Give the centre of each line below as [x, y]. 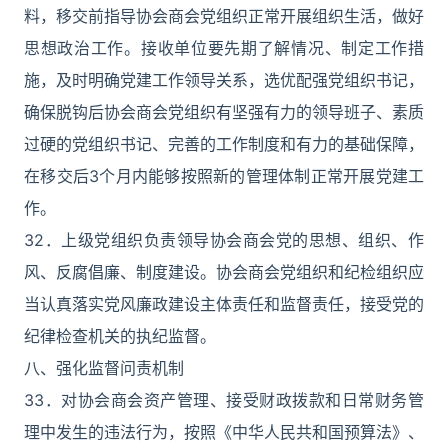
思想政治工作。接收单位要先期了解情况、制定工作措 [224, 48]
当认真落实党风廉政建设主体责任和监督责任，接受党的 [224, 304]
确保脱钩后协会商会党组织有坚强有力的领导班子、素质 [224, 112]
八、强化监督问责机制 [104, 368]
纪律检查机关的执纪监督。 [120, 336]
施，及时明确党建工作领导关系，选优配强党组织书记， [224, 80]
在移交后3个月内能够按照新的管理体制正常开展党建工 [224, 176]
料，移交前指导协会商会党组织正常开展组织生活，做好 [224, 16]
